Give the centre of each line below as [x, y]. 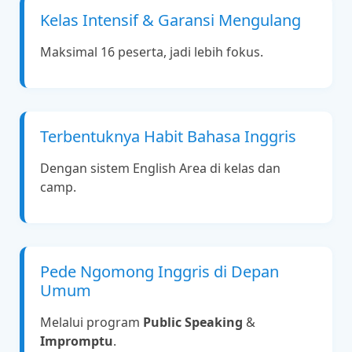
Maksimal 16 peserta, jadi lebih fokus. [152, 51]
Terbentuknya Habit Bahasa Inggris [168, 136]
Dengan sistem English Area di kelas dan [160, 168]
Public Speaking [193, 323]
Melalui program [92, 323]
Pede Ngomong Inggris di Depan [159, 272]
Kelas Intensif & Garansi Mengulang [170, 20]
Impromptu [77, 341]
